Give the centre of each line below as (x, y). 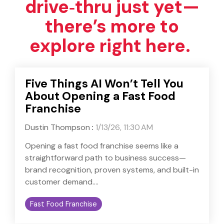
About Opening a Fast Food (100, 96)
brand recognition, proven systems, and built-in (112, 170)
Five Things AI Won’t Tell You (104, 84)
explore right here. (112, 46)
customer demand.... (62, 182)
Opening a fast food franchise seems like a (102, 146)
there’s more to (112, 26)
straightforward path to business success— (105, 158)
